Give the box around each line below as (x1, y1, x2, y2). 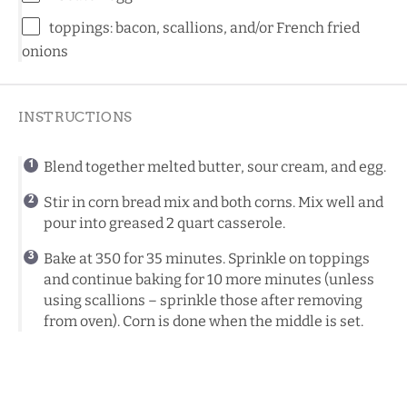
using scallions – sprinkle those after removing (44, 291, 362, 309)
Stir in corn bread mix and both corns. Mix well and (44, 193, 383, 211)
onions (22, 42, 68, 60)
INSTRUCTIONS (18, 108, 133, 125)
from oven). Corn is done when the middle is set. (44, 312, 363, 330)
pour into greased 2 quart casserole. (44, 213, 285, 232)
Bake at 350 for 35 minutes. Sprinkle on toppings (44, 249, 370, 267)
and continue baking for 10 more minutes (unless (44, 270, 374, 288)
